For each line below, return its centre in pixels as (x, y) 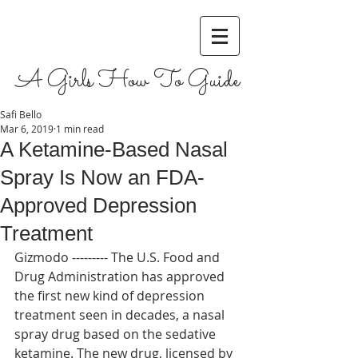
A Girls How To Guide (131, 81)
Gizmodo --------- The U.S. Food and (119, 257)
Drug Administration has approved (121, 276)
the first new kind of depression (111, 296)
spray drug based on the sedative (117, 334)
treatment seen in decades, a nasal (121, 315)
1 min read (80, 129)
